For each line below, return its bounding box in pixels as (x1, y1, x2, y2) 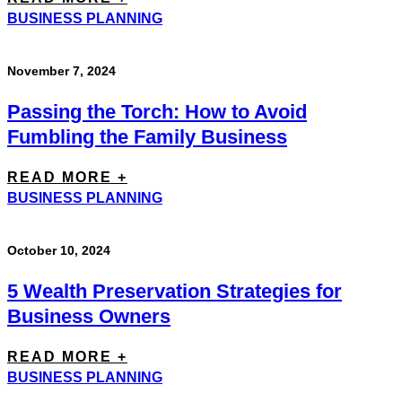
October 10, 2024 (7, 242, 110, 258)
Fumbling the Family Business (7, 125, 287, 148)
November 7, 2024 (7, 63, 116, 78)
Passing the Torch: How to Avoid (7, 100, 307, 123)
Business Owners (7, 304, 170, 328)
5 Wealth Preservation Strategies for (7, 279, 342, 302)
